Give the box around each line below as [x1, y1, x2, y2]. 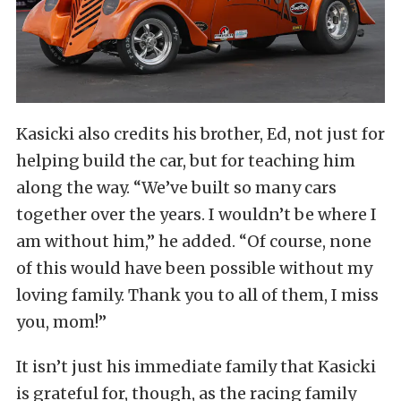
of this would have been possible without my [16, 257, 372, 278]
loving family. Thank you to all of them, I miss [16, 284, 379, 305]
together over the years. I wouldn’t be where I [16, 203, 377, 225]
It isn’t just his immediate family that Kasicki [16, 355, 376, 377]
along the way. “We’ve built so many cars [16, 176, 337, 198]
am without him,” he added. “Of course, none [16, 230, 371, 252]
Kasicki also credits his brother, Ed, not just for [16, 123, 385, 144]
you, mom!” [16, 311, 107, 332]
